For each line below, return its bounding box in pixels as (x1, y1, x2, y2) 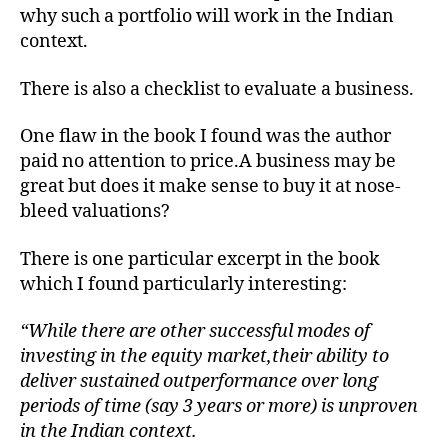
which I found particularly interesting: (20, 272, 347, 296)
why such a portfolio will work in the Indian (20, 5, 394, 28)
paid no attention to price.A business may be (20, 150, 396, 173)
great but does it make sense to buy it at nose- (20, 175, 401, 198)
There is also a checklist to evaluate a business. (20, 77, 414, 101)
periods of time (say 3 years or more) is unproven (20, 395, 418, 418)
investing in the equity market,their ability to (20, 345, 389, 368)
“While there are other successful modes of (20, 320, 370, 343)
